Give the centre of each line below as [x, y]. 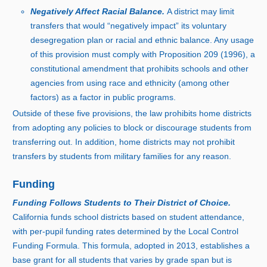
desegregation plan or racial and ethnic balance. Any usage [142, 40]
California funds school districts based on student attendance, [129, 217]
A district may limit [201, 12]
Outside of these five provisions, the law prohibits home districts [132, 114]
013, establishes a [216, 245]
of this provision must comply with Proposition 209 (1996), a [143, 55]
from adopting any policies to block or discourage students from [132, 128]
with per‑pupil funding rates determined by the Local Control [126, 231]
